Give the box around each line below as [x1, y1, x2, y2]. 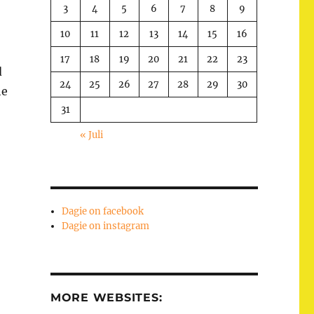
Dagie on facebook [62, 205, 144, 217]
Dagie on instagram [62, 219, 150, 232]
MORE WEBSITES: [50, 290, 163, 304]
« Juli [80, 128, 104, 141]
